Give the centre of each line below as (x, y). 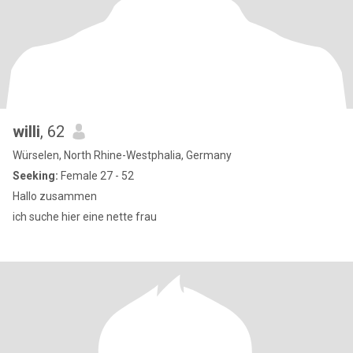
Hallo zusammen (55, 196)
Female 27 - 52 (96, 176)
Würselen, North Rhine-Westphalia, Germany (122, 155)
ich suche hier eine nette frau (85, 217)
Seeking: (35, 176)
